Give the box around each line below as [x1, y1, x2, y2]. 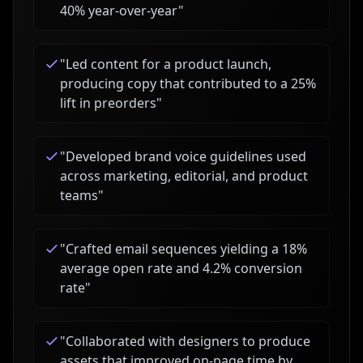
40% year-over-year [60, 2, 178, 19]
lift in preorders [60, 94, 156, 112]
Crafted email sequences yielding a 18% [66, 240, 307, 258]
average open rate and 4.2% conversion [60, 259, 302, 277]
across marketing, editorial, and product [60, 167, 308, 185]
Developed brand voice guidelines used [66, 147, 306, 165]
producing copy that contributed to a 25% [60, 75, 316, 92]
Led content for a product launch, [66, 55, 271, 73]
